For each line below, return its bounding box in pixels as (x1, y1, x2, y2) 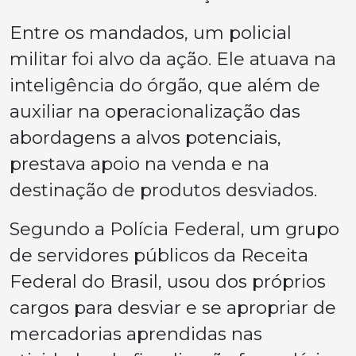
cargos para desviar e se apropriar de (10, 296, 336, 319)
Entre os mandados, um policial (10, 21, 292, 44)
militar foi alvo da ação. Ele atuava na (10, 47, 336, 70)
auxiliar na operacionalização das (10, 99, 300, 122)
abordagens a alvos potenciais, (10, 126, 281, 149)
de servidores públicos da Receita (10, 243, 308, 266)
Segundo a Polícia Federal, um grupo (10, 217, 339, 240)
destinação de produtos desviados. (10, 178, 317, 201)
